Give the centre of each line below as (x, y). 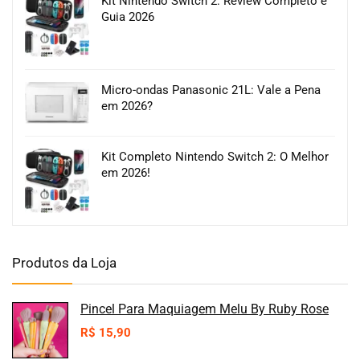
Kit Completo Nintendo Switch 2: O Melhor (215, 157)
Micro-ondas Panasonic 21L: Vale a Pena (211, 90)
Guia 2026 (128, 17)
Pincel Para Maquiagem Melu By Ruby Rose (205, 309)
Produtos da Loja (64, 263)
